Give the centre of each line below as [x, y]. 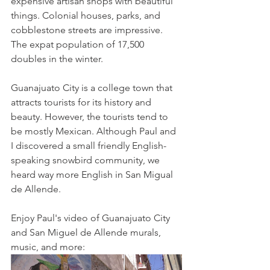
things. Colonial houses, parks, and [87, 16]
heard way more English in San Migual [93, 175]
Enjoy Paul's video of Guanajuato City [92, 218]
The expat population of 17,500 [79, 45]
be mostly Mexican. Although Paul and [95, 131]
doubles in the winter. [58, 59]
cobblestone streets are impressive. [88, 30]
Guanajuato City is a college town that [93, 88]
